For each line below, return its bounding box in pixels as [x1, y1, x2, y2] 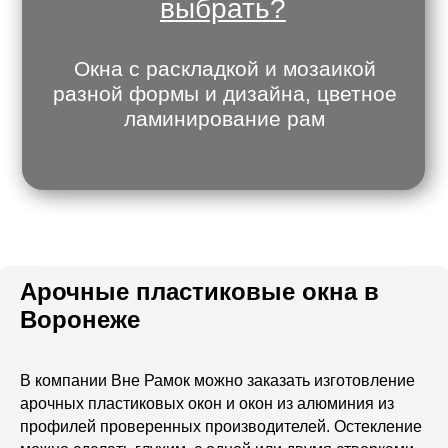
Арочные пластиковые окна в [20, 278, 379, 305]
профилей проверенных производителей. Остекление [20, 418, 422, 435]
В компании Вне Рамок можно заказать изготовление [20, 372, 415, 389]
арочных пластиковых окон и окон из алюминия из [20, 395, 394, 412]
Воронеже [20, 306, 140, 333]
